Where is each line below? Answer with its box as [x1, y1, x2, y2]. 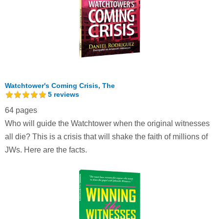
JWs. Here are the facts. [5, 145, 87, 154]
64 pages [5, 106, 37, 114]
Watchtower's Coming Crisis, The [5, 81, 115, 89]
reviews [52, 90, 79, 98]
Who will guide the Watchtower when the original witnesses [5, 119, 210, 128]
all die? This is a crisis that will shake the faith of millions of [5, 132, 208, 141]
